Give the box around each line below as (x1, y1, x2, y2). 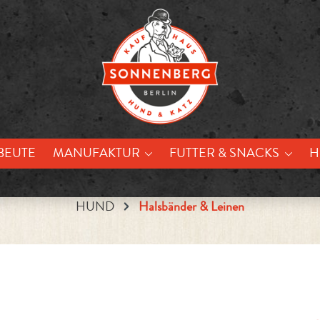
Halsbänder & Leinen (139, 197, 244, 216)
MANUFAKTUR (52, 144, 140, 162)
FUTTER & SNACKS (169, 144, 280, 162)
